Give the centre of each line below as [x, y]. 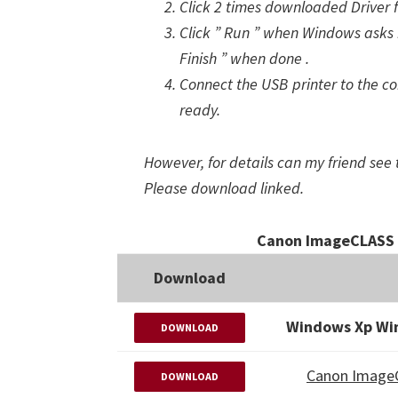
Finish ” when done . [244, 58]
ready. [200, 110]
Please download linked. [224, 188]
